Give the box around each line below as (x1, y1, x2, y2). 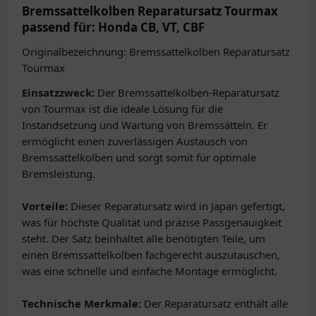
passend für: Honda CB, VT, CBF (22, 19, 205, 35)
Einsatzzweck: (22, 85, 95, 99)
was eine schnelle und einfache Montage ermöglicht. (22, 264, 277, 278)
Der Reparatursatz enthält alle (141, 296, 288, 310)
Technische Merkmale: (22, 296, 141, 310)
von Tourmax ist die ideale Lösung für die (22, 102, 223, 116)
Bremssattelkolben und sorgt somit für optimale (22, 150, 256, 164)
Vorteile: (22, 199, 68, 213)
